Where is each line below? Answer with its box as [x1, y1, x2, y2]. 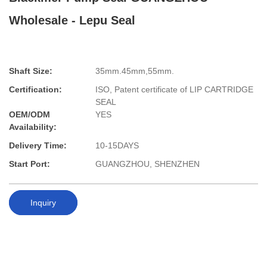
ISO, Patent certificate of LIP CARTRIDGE [95, 85, 253, 95]
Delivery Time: [9, 141, 67, 151]
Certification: [9, 85, 62, 95]
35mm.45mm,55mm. [95, 66, 174, 76]
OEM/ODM [9, 110, 50, 120]
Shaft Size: [9, 66, 52, 76]
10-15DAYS [95, 141, 139, 151]
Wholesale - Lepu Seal [9, 14, 135, 27]
